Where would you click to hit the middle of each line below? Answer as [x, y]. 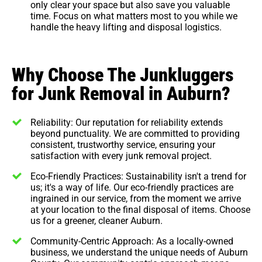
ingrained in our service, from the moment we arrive [136, 198]
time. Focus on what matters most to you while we [134, 15]
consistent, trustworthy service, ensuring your [123, 144]
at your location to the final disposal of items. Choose [140, 209]
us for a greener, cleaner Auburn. [96, 220]
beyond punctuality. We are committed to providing [135, 133]
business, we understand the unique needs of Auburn [139, 251]
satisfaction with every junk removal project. [121, 155]
